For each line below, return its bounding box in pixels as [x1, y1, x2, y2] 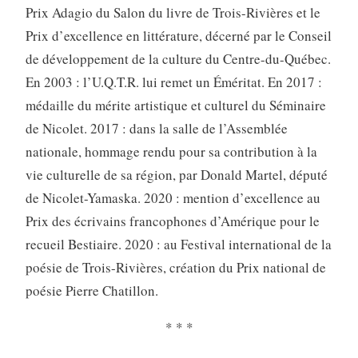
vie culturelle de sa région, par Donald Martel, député [25, 165, 328, 184]
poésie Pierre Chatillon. [25, 280, 158, 300]
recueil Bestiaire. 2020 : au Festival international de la [25, 234, 332, 253]
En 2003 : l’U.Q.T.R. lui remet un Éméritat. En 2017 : [25, 72, 322, 91]
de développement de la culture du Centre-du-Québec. [25, 49, 331, 68]
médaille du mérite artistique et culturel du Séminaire [25, 95, 326, 114]
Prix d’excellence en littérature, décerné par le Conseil [25, 26, 332, 45]
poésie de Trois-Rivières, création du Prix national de [25, 257, 326, 276]
